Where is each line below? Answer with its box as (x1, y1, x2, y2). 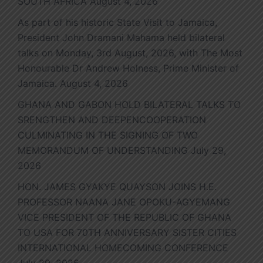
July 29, (191, 144, 226, 157)
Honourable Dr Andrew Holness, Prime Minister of (18, 62, 239, 75)
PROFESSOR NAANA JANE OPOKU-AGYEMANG (18, 196, 230, 208)
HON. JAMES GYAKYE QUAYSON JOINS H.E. (18, 181, 217, 193)
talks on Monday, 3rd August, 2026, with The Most (18, 47, 242, 59)
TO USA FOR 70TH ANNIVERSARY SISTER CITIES (18, 227, 237, 239)
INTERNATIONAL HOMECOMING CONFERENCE (18, 242, 228, 254)
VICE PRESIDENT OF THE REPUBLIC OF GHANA (18, 211, 231, 224)
